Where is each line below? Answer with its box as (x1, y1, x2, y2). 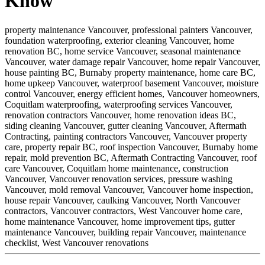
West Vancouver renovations (42, 237, 148, 248)
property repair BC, (25, 141, 98, 152)
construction (183, 163, 228, 173)
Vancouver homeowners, (167, 88, 260, 99)
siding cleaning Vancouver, (5, 120, 105, 131)
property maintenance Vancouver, (5, 24, 130, 35)
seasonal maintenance (160, 46, 241, 56)
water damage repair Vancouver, (49, 56, 169, 67)
